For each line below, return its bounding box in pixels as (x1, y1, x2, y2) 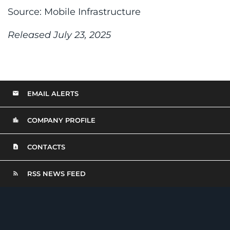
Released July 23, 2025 (8, 29, 111, 41)
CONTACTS (25, 142, 65, 151)
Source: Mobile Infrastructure (8, 6, 141, 17)
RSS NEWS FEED (25, 169, 86, 178)
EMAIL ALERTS (25, 89, 79, 98)
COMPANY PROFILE (25, 116, 95, 124)
